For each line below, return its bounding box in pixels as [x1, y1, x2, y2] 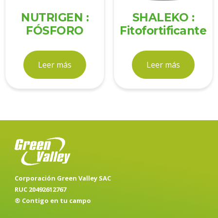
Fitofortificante [120, 23, 207, 37]
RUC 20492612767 [15, 185, 66, 194]
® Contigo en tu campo [15, 196, 91, 205]
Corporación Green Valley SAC [15, 174, 111, 183]
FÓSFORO [26, 23, 84, 37]
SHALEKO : [132, 10, 195, 24]
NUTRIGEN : [21, 10, 89, 24]
